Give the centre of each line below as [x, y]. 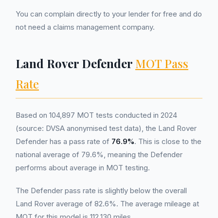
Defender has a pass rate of [64, 141]
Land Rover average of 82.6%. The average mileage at [107, 204]
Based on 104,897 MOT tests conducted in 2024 [96, 115]
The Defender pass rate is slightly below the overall [101, 191]
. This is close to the [168, 141]
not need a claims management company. [85, 27]
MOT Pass [162, 63]
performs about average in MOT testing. [83, 168]
